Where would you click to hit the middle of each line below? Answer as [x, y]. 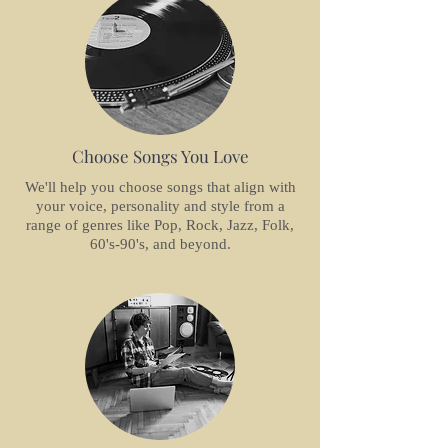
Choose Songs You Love [160, 155]
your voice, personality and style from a [160, 205]
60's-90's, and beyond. [160, 243]
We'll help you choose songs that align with [160, 186]
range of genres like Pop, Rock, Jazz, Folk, [160, 224]
